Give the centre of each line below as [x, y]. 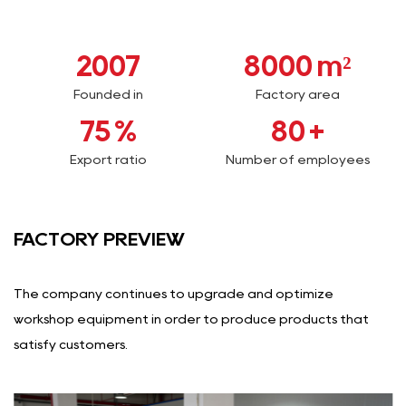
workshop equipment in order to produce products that [191, 319]
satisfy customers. [71, 345]
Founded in [108, 95]
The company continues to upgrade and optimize [174, 294]
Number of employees [298, 160]
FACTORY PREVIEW [99, 240]
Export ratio [108, 160]
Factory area [298, 95]
